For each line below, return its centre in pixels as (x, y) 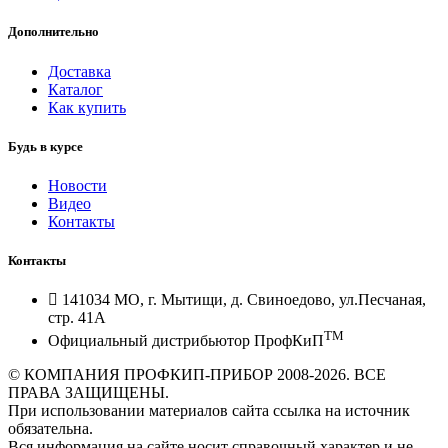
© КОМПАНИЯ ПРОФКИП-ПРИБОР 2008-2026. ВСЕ (197, 374)
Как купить (87, 107)
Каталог (75, 89)
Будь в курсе (45, 146)
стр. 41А (77, 318)
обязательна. (50, 428)
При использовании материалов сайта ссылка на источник (209, 410)
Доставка (79, 71)
